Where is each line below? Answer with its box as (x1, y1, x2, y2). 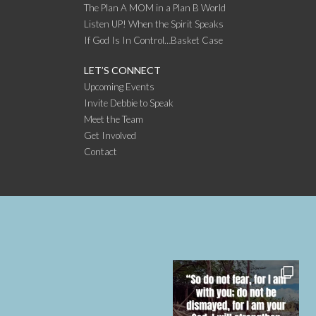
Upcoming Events (84, 80, 154, 92)
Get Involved (84, 129, 136, 141)
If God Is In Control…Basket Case (84, 34, 223, 46)
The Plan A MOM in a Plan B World (84, 1, 226, 13)
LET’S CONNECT (84, 63, 161, 76)
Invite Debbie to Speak (84, 97, 174, 109)
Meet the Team (84, 113, 143, 125)
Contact (84, 145, 117, 157)
